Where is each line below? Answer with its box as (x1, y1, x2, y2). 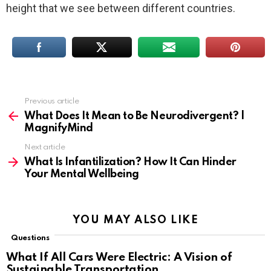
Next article (24, 143, 65, 151)
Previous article (24, 97, 79, 105)
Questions (11, 234, 50, 242)
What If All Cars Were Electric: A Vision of (6, 252, 232, 263)
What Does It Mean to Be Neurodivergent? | (24, 111, 245, 122)
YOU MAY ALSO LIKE (72, 215, 199, 226)
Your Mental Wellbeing (24, 169, 139, 180)
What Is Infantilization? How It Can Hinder (24, 157, 237, 168)
